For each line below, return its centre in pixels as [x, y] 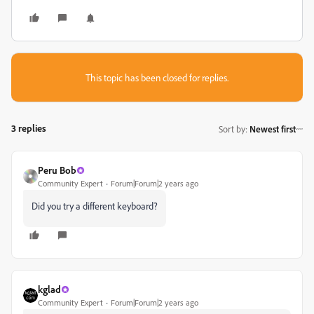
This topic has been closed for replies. [157, 77]
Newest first [273, 129]
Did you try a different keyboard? [95, 206]
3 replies [29, 128]
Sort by [232, 129]
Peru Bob [57, 170]
